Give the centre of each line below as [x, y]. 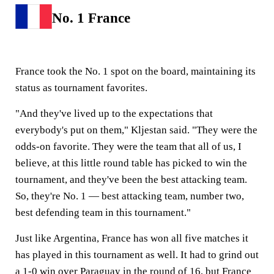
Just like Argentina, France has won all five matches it [132, 238]
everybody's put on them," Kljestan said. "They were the [136, 130]
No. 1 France [91, 18]
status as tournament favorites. [81, 87]
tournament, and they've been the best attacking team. [131, 179]
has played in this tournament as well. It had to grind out [137, 254]
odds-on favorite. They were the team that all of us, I [128, 146]
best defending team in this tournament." [103, 212]
